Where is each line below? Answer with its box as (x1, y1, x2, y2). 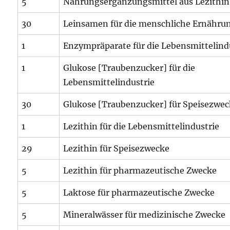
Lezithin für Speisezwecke (63, 143, 170, 154)
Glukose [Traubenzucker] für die (63, 63, 196, 73)
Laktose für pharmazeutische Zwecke (63, 187, 215, 198)
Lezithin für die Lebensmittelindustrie (63, 121, 220, 131)
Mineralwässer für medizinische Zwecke (63, 209, 226, 220)
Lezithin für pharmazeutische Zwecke (63, 165, 217, 176)
